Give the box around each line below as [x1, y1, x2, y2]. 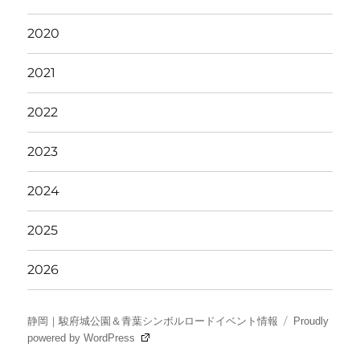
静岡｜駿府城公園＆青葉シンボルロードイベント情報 [27, 314, 279, 327]
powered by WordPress [27, 331, 139, 344]
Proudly [293, 314, 329, 327]
